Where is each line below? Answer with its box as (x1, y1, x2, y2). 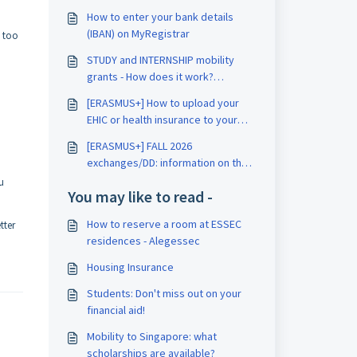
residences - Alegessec (86, 233, 200, 248)
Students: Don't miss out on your (86, 286, 241, 300)
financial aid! (86, 303, 145, 317)
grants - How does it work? (86, 69, 214, 84)
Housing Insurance (86, 260, 174, 274)
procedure (86, 172, 138, 186)
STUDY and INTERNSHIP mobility (86, 53, 234, 67)
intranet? (86, 129, 129, 143)
